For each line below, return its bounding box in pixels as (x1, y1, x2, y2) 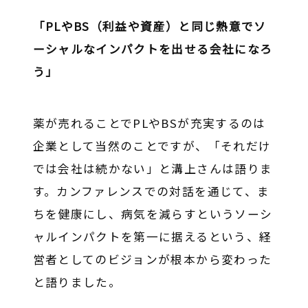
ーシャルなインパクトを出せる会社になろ (32, 41, 273, 58)
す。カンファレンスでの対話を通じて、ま (32, 183, 270, 200)
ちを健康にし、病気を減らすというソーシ (32, 206, 273, 223)
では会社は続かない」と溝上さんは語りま (32, 160, 273, 177)
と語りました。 (32, 274, 122, 291)
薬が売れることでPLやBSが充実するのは (32, 115, 266, 132)
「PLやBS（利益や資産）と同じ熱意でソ (32, 18, 267, 35)
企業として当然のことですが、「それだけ (32, 137, 272, 155)
